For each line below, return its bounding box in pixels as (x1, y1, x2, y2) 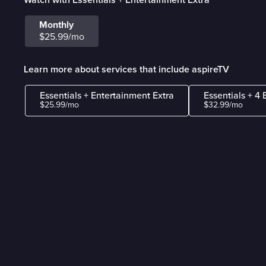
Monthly (39, 19, 74, 31)
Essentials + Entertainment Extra (40, 90, 175, 102)
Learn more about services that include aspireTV (24, 64, 229, 74)
